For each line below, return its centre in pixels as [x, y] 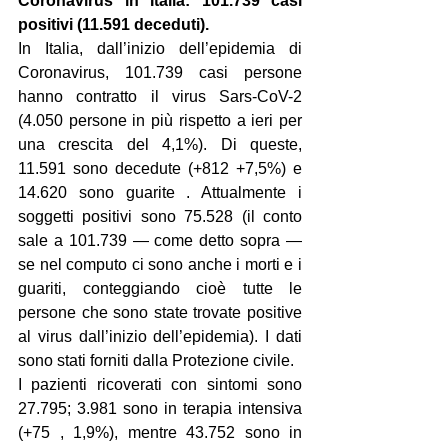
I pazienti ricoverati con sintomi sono [160, 384]
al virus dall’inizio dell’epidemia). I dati [160, 336]
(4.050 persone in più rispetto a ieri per [160, 120]
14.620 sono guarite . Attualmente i [160, 192]
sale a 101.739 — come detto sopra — [160, 240]
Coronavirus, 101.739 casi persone [160, 72]
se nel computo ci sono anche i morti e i [160, 264]
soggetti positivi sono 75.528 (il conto [160, 216]
